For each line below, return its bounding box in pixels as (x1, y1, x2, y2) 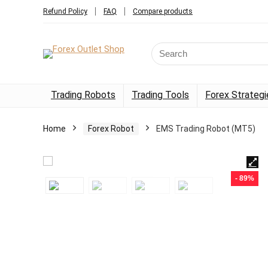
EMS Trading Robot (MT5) (156, 124, 255, 133)
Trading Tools (132, 89, 189, 100)
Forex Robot (88, 124, 134, 133)
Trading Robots (51, 89, 115, 100)
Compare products (133, 7, 193, 16)
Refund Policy (43, 7, 87, 16)
